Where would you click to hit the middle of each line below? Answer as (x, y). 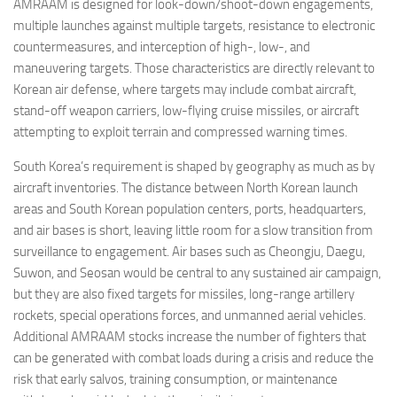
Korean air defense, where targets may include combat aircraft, (185, 89)
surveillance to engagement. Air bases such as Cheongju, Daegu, (189, 251)
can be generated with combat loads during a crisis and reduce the (194, 358)
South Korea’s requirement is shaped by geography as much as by (194, 166)
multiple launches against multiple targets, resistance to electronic (194, 25)
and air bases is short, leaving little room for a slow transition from (193, 230)
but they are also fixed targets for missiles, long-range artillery (184, 294)
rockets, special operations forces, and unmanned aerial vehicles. (190, 315)
